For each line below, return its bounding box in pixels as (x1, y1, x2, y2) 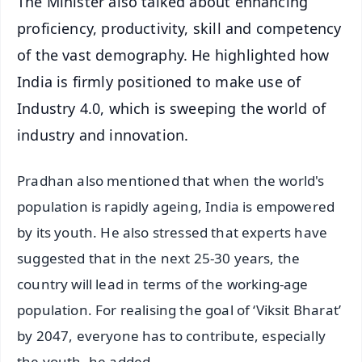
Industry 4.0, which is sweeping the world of (17, 98, 326, 118)
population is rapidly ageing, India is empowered (17, 197, 335, 217)
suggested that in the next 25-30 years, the (17, 249, 301, 268)
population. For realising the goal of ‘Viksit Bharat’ (17, 301, 342, 320)
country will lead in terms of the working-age (17, 275, 309, 294)
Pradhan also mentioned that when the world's (17, 171, 325, 191)
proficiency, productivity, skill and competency (17, 18, 342, 38)
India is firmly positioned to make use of (17, 71, 301, 91)
